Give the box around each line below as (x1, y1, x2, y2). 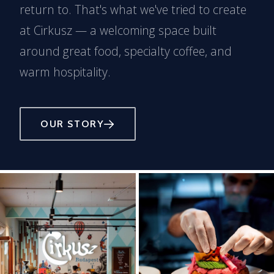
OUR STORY (40, 117, 105, 130)
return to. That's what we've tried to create (20, 1, 246, 18)
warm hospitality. (20, 64, 111, 81)
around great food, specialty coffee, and (20, 43, 232, 60)
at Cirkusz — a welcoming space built (20, 22, 217, 39)
